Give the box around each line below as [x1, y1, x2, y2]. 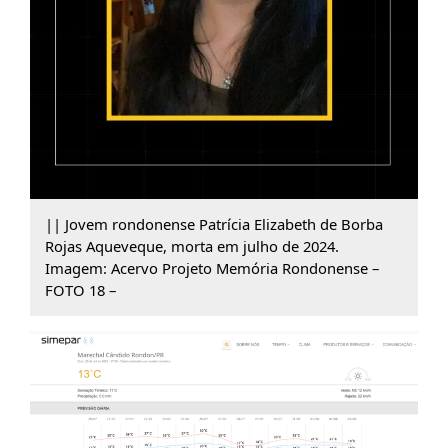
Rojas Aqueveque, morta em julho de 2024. [44, 236, 339, 257]
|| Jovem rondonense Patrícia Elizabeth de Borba [44, 214, 383, 235]
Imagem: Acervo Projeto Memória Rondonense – [44, 258, 379, 279]
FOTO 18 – [44, 280, 116, 301]
